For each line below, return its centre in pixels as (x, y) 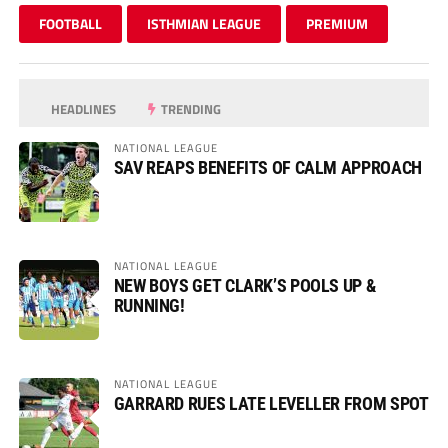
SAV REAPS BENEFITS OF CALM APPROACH (267, 168)
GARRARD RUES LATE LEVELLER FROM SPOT (271, 404)
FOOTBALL (70, 24)
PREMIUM (336, 24)
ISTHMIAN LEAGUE (203, 24)
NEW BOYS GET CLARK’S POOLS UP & (244, 286)
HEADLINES (82, 109)
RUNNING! (149, 306)
